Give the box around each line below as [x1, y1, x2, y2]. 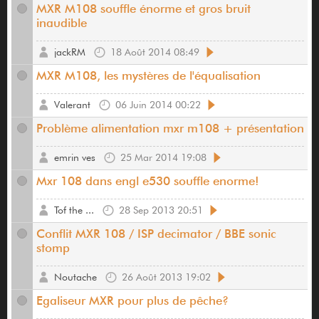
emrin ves [54, 152, 95, 164]
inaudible [36, 16, 87, 31]
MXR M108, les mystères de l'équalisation [36, 68, 261, 83]
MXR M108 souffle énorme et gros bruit [36, 1, 251, 16]
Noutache [54, 271, 97, 283]
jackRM [54, 46, 85, 58]
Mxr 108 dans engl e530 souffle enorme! [36, 174, 259, 189]
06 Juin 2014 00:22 [115, 99, 201, 111]
